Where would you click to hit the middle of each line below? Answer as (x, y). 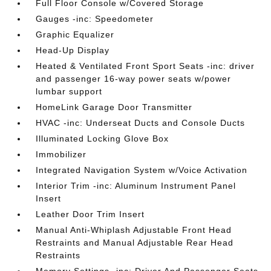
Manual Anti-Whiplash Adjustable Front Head (134, 230)
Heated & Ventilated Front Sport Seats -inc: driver (145, 66)
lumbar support (69, 91)
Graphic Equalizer (75, 34)
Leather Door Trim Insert (90, 214)
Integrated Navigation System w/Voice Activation (142, 170)
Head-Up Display (73, 50)
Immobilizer (61, 154)
